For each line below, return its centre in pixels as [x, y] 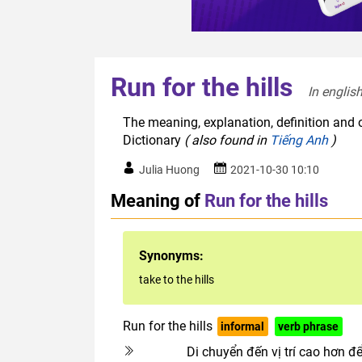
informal [243, 327]
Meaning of [156, 201]
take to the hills [177, 280]
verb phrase [309, 327]
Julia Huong [169, 170]
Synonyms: [171, 256]
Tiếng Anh [299, 141]
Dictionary [154, 141]
